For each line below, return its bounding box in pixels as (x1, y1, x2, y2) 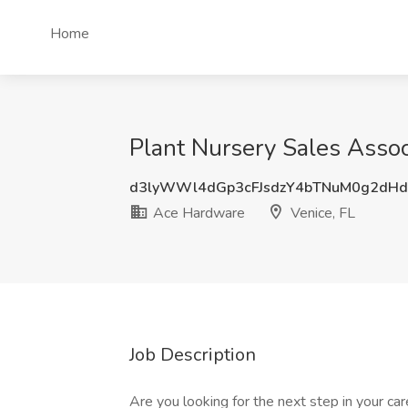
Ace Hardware (149, 203, 245, 223)
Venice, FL (287, 203, 355, 223)
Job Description (129, 342, 256, 367)
